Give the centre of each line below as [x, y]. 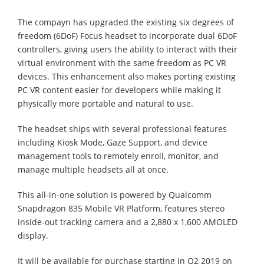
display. [33, 235]
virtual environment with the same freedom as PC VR [122, 62]
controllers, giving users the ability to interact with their [128, 49]
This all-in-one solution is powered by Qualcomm [115, 194]
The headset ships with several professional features [122, 128]
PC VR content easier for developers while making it [119, 90]
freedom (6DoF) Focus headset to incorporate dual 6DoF [127, 35]
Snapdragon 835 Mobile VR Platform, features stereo [121, 208]
